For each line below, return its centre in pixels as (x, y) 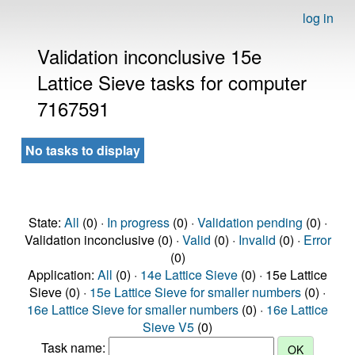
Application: (63, 275)
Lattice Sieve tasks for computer (172, 82)
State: (46, 222)
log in (318, 18)
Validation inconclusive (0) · (103, 240)
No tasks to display (83, 150)
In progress (138, 222)
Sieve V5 (168, 327)
